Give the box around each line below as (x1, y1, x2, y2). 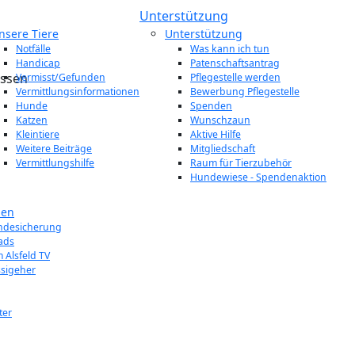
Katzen (16, 113, 48, 127)
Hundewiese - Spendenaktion (190, 170, 326, 184)
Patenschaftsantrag (190, 56, 280, 70)
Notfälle (16, 42, 51, 55)
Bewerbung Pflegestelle (190, 85, 300, 98)
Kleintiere (16, 128, 59, 141)
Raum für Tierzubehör (190, 156, 292, 170)
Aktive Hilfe (190, 128, 241, 141)
